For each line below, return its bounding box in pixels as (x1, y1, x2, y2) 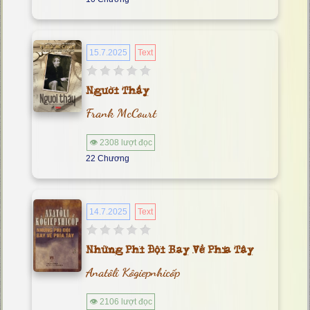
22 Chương (86, 154, 129, 163)
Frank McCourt (86, 105, 156, 120)
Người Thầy (86, 86, 149, 96)
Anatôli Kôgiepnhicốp (86, 264, 180, 280)
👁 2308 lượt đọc (89, 138, 152, 147)
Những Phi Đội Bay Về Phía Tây (86, 246, 254, 255)
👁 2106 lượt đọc (89, 297, 152, 307)
